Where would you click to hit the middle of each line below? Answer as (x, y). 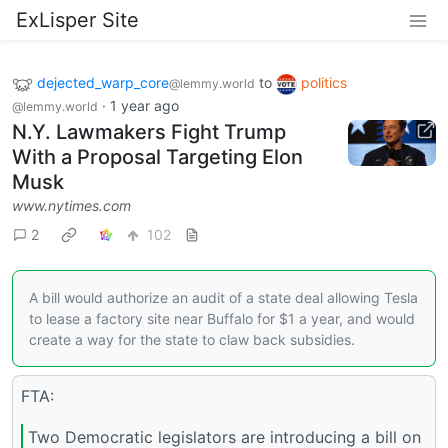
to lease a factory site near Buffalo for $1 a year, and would (222, 318)
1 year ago (144, 105)
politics (324, 82)
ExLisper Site (77, 20)
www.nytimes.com (71, 205)
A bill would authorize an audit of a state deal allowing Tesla (223, 297)
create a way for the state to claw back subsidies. (192, 339)
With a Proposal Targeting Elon (157, 156)
